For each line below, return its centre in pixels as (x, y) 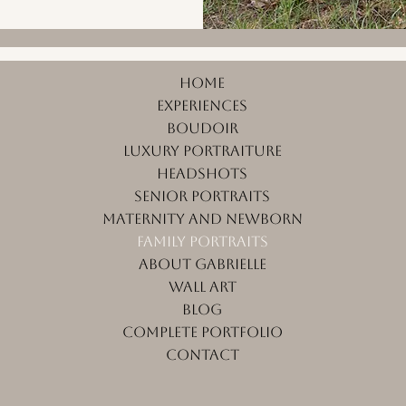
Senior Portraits (203, 196)
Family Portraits (202, 242)
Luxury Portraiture (202, 151)
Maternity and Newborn (202, 219)
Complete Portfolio (202, 332)
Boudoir (202, 128)
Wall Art (202, 287)
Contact (202, 355)
